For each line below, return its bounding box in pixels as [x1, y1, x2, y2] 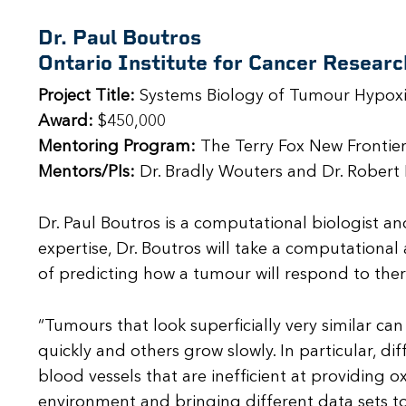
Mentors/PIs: [38, 164, 135, 181]
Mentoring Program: [38, 139, 196, 156]
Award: [38, 113, 93, 130]
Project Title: [38, 88, 135, 105]
